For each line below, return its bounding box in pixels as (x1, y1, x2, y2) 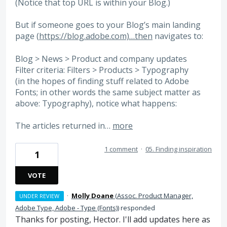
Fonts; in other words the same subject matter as (15, 86, 201, 98)
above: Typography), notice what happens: (15, 97, 177, 109)
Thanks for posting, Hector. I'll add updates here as (15, 213, 210, 225)
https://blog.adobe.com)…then (39, 30, 153, 42)
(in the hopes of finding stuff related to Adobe (15, 75, 189, 87)
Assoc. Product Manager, (117, 191, 193, 200)
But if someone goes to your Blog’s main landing (15, 19, 201, 31)
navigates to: (153, 30, 203, 42)
